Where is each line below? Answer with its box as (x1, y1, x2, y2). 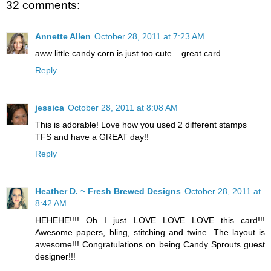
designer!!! (35, 252, 76, 262)
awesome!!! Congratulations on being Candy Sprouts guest (35, 240, 265, 250)
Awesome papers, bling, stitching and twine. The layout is (35, 227, 265, 238)
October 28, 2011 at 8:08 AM (68, 103, 178, 113)
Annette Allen (35, 31, 91, 42)
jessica (35, 103, 64, 113)
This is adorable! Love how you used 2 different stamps (35, 120, 247, 130)
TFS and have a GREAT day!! (35, 132, 149, 142)
